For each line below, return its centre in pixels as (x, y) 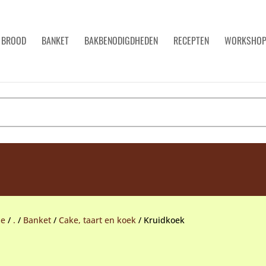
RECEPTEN (191, 40)
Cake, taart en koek (97, 220)
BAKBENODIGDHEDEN (121, 40)
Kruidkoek (164, 220)
